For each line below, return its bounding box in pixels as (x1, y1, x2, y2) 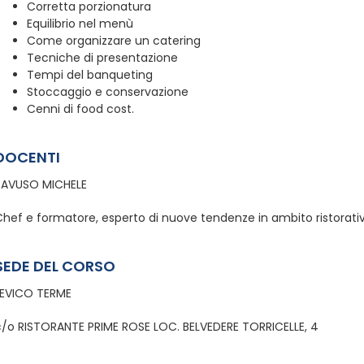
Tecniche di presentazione (26, 50, 178, 67)
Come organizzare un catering (26, 32, 201, 50)
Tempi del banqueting (26, 67, 153, 84)
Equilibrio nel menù (26, 15, 133, 32)
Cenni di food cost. (26, 101, 134, 118)
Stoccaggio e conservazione (26, 84, 188, 101)
